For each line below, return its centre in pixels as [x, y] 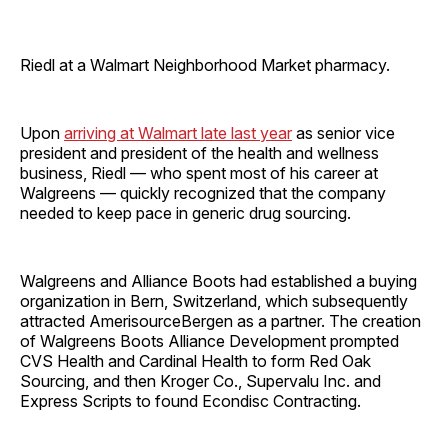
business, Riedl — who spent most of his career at [199, 173]
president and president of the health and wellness [199, 153]
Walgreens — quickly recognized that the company [203, 193]
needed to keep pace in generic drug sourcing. [185, 213]
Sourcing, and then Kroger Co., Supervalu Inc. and [200, 381]
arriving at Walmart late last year [178, 133]
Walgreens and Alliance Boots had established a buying [218, 281]
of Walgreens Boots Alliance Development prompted [209, 341]
